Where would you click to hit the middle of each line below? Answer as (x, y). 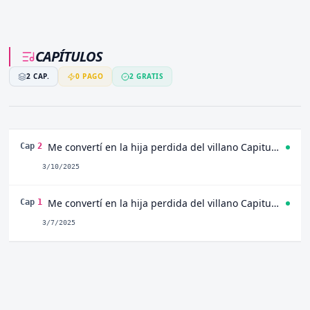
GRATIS (149, 76)
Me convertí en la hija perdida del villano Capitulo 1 (275, 203)
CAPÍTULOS (69, 56)
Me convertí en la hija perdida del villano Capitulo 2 (275, 147)
